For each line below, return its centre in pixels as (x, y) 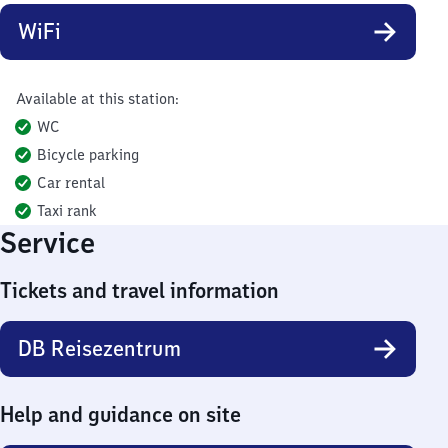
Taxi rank (67, 211)
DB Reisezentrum (100, 348)
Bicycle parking (88, 155)
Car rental (71, 183)
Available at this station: (97, 99)
